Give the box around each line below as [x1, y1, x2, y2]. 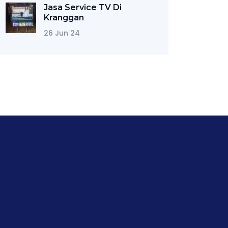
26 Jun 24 [44, 28, 80, 38]
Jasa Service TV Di [44, 3, 122, 12]
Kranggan [44, 13, 84, 22]
